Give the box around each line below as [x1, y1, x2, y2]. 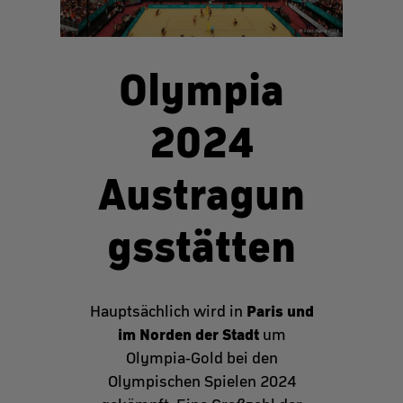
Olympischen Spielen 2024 [107, 372, 296, 391]
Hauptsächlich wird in [89, 302, 246, 321]
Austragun [98, 168, 305, 220]
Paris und [246, 301, 314, 321]
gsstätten [107, 220, 296, 273]
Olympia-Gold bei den [125, 349, 278, 368]
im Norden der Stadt [117, 325, 259, 345]
